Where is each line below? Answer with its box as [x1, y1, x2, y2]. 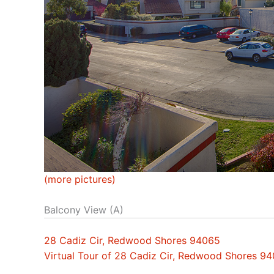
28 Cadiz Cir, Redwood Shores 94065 [44, 234, 220, 247]
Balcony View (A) [44, 204, 124, 217]
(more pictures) [44, 172, 116, 185]
